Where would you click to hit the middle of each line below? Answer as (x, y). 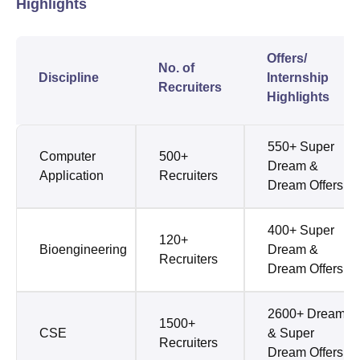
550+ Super (301, 147)
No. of (176, 68)
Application (72, 176)
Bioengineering (83, 250)
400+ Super (301, 231)
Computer (67, 157)
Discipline (69, 78)
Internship (298, 78)
